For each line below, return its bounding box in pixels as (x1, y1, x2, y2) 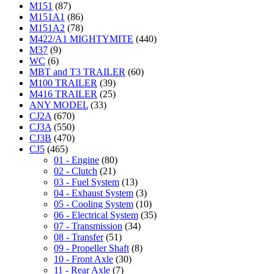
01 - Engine (54, 155, 99, 166)
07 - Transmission (54, 221, 122, 232)
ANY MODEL (29, 100, 88, 111)
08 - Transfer (54, 232, 103, 243)
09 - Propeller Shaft (54, 243, 129, 254)
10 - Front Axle (54, 254, 113, 265)
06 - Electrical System (54, 210, 138, 221)
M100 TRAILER (29, 78, 97, 89)
